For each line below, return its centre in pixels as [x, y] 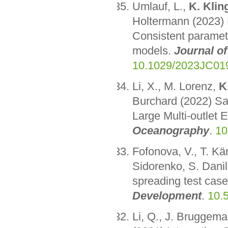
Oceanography [170, 131]
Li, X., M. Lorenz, [175, 87]
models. [153, 51]
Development [167, 196]
